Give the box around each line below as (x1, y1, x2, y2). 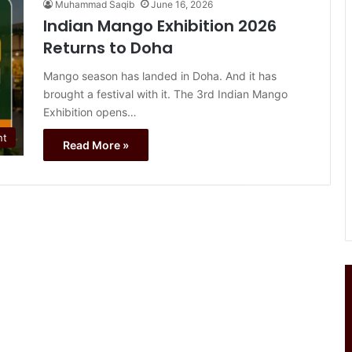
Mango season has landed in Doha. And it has (43, 69, 277, 83)
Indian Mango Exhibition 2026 (43, 15, 277, 38)
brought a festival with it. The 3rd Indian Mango (43, 87, 288, 101)
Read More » (63, 138, 129, 152)
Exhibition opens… (43, 105, 137, 119)
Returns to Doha (43, 37, 173, 60)
